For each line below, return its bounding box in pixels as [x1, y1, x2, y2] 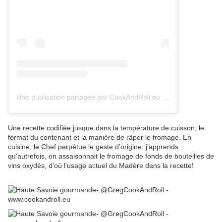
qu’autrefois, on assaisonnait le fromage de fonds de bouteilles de [8, 152, 214, 160]
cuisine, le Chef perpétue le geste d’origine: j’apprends [8, 142, 178, 151]
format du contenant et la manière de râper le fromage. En [8, 133, 191, 141]
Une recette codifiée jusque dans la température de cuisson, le [8, 123, 204, 132]
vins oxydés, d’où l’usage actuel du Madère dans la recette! [8, 161, 194, 169]
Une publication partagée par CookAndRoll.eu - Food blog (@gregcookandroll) [162, 93, 169, 101]
